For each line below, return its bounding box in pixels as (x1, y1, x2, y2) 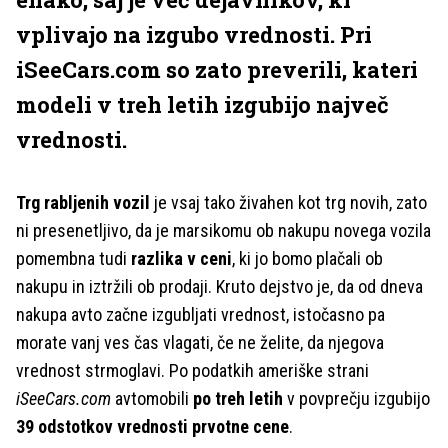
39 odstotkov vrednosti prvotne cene (16, 416, 289, 437)
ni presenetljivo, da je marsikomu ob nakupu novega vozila (16, 220, 431, 241)
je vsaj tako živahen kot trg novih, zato (150, 192, 427, 213)
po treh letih (193, 388, 283, 409)
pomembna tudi (16, 248, 131, 269)
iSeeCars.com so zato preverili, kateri (16, 55, 418, 84)
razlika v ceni (131, 248, 232, 269)
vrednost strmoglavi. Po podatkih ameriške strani (16, 360, 369, 381)
